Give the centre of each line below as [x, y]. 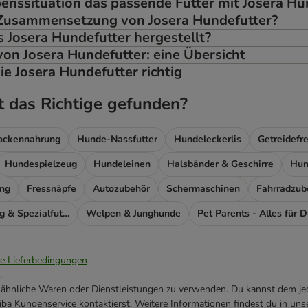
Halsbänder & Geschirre [220, 164]
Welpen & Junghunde [133, 214]
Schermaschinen [203, 189]
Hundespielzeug [41, 164]
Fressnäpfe [52, 189]
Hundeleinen [122, 164]
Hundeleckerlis [208, 140]
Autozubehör [121, 189]
